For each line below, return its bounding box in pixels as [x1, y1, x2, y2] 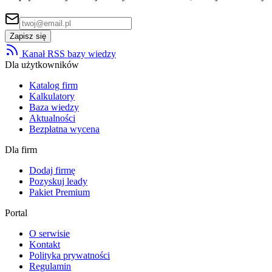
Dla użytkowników [5, 59, 79, 70]
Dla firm [5, 144, 37, 155]
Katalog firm [29, 80, 78, 90]
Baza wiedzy [29, 101, 79, 112]
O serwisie [29, 228, 70, 239]
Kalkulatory [29, 90, 75, 101]
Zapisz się [10, 31, 46, 41]
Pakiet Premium [29, 186, 90, 197]
